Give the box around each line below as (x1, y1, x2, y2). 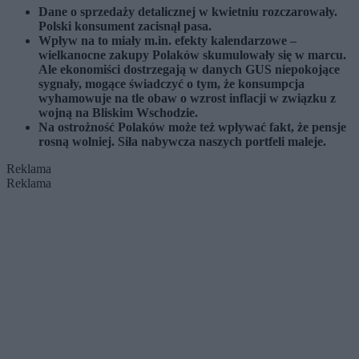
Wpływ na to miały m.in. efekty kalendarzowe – (38, 34, 296, 48)
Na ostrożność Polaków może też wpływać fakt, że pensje (38, 120, 346, 135)
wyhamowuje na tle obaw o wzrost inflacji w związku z (38, 91, 336, 106)
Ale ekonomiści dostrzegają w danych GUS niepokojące (38, 63, 340, 77)
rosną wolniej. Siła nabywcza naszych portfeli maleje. (38, 135, 326, 149)
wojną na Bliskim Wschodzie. (38, 106, 198, 120)
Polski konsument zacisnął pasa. (38, 19, 212, 34)
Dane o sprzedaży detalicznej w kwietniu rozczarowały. (38, 5, 337, 19)
